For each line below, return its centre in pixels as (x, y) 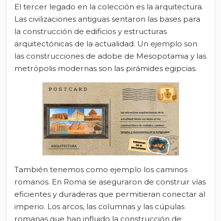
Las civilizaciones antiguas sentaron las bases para (107, 19)
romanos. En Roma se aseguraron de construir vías (110, 182)
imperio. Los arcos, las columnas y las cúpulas (99, 206)
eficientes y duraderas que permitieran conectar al (110, 194)
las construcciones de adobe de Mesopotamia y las (110, 56)
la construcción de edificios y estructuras (91, 32)
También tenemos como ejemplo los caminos (101, 169)
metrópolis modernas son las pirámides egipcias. (106, 69)
